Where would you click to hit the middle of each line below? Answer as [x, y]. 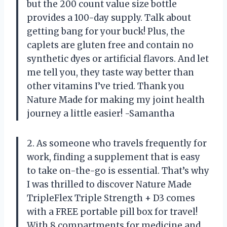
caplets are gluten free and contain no [110, 45]
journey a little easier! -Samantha [101, 113]
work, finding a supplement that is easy [113, 157]
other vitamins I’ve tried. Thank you [106, 86]
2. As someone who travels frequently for [117, 143]
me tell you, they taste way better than [110, 72]
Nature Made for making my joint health [116, 100]
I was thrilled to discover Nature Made [109, 184]
